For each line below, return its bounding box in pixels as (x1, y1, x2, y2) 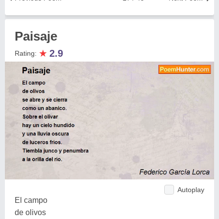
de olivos (15, 208, 46, 217)
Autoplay (177, 185, 204, 194)
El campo (15, 196, 47, 204)
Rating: (15, 49, 39, 57)
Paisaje (15, 29, 57, 44)
